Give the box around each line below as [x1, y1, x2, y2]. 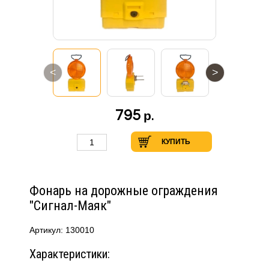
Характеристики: [29, 247, 110, 261]
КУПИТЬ [162, 138, 190, 146]
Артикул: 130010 [29, 225, 94, 235]
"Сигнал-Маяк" [29, 198, 111, 213]
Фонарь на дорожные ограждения [29, 183, 218, 198]
